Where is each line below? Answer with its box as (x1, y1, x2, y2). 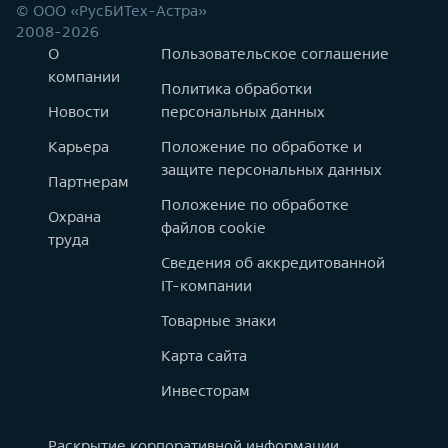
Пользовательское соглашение (161, 45, 389, 62)
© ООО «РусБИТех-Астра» (16, 2, 207, 19)
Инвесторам (161, 382, 250, 399)
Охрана (48, 208, 101, 225)
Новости (48, 103, 109, 120)
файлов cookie (161, 219, 266, 236)
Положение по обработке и (161, 138, 362, 155)
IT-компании (161, 277, 252, 294)
